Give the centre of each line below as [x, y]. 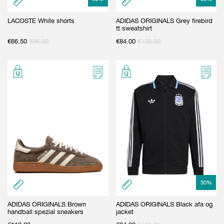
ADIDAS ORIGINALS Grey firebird [164, 20]
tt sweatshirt [134, 28]
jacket [124, 211]
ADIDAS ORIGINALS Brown [47, 204]
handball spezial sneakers [45, 211]
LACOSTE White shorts [41, 20]
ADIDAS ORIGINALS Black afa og [164, 204]
